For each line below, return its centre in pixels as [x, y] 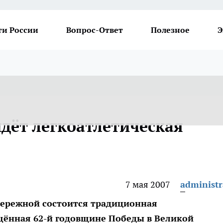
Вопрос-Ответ [95, 30]
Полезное [170, 30]
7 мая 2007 [148, 184]
